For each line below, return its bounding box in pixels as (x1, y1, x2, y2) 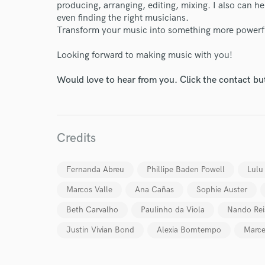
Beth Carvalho (66, 205, 118, 215)
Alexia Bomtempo (157, 225, 221, 235)
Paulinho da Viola (141, 205, 205, 215)
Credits (57, 131, 96, 146)
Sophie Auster (196, 185, 247, 195)
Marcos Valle (66, 185, 112, 195)
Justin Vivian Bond (66, 225, 134, 235)
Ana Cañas (135, 185, 174, 195)
